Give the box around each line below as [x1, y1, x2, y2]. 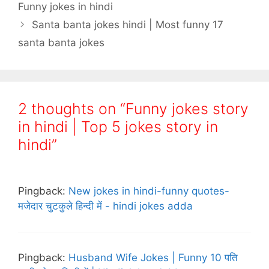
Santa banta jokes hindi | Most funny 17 [32, 19, 224, 31]
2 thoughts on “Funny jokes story [18, 100, 249, 118]
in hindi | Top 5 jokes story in [18, 118, 218, 136]
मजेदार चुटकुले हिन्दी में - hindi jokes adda [18, 200, 193, 213]
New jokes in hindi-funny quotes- [68, 185, 229, 198]
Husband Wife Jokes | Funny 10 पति [68, 252, 238, 264]
